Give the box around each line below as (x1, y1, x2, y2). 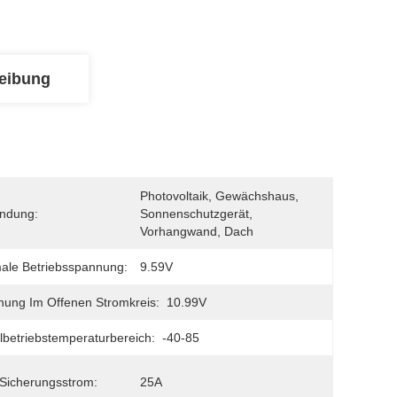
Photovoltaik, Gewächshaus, (140, 189, 299, 203)
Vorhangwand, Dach (140, 224, 253, 238)
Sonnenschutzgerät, (140, 206, 253, 221)
